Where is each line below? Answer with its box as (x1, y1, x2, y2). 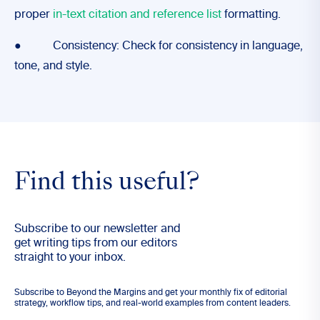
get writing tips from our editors (14, 238, 177, 249)
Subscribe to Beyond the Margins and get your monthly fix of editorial (14, 289, 287, 297)
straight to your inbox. (14, 252, 126, 264)
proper (14, 9, 53, 21)
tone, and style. (14, 61, 92, 72)
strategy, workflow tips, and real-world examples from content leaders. (14, 299, 291, 308)
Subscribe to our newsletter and (14, 224, 181, 235)
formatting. (221, 9, 281, 21)
